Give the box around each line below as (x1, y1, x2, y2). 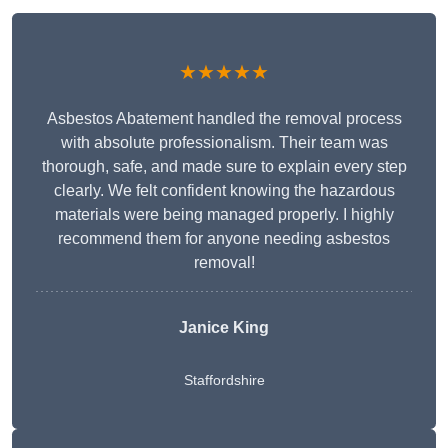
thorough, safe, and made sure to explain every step (41, 158, 407, 176)
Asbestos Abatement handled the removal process (46, 110, 402, 128)
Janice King (179, 319, 269, 337)
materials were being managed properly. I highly (54, 206, 394, 224)
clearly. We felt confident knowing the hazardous (53, 182, 395, 200)
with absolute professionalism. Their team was (60, 134, 388, 152)
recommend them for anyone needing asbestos (58, 230, 390, 248)
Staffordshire (183, 372, 265, 389)
